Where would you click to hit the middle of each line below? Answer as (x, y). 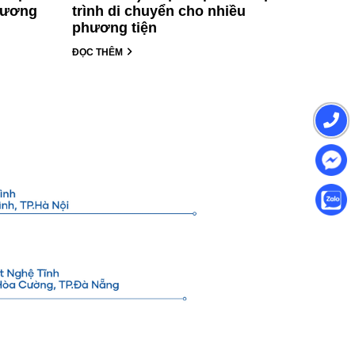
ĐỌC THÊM (99, 52)
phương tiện (115, 27)
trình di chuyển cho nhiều (159, 11)
